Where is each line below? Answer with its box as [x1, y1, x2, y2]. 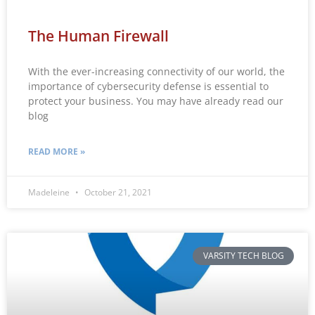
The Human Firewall [28, 25, 169, 46]
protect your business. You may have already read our [28, 94, 283, 108]
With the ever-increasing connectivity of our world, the [28, 64, 285, 78]
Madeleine [28, 186, 72, 198]
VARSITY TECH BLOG [202, 250, 284, 262]
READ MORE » [28, 145, 85, 157]
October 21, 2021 [82, 186, 152, 198]
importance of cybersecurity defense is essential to [28, 79, 269, 93]
